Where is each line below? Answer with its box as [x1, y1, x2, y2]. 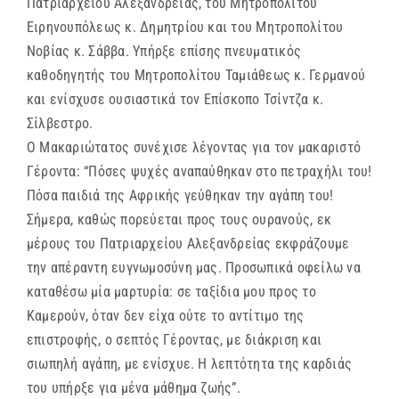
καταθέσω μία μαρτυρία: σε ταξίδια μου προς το [27, 283, 316, 301]
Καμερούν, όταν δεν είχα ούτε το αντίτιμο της [27, 307, 305, 325]
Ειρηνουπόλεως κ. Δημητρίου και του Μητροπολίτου [27, 19, 344, 37]
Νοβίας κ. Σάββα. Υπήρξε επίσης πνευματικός [27, 43, 302, 61]
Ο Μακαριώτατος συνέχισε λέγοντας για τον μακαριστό [27, 139, 361, 157]
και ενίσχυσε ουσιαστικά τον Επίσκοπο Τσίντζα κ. [27, 91, 324, 109]
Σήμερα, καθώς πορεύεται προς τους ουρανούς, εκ [27, 211, 332, 229]
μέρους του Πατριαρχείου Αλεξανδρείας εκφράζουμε [27, 235, 350, 253]
